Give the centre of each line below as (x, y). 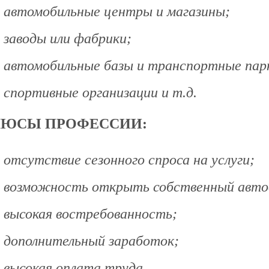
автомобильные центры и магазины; (117, 12)
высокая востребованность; (90, 214)
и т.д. (177, 93)
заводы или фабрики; (68, 39)
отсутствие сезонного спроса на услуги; (129, 160)
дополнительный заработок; (91, 241)
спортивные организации (81, 93)
